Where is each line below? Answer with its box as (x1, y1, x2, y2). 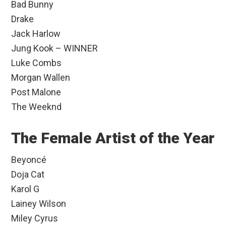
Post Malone (11, 87, 62, 98)
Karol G (11, 184, 40, 195)
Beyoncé (11, 154, 47, 165)
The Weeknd (11, 101, 62, 112)
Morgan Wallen (11, 72, 71, 83)
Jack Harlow (11, 28, 61, 39)
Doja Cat (11, 169, 45, 180)
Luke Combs (11, 58, 62, 69)
